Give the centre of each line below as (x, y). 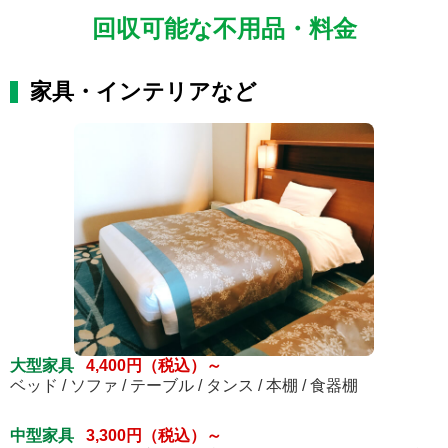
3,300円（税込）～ (154, 436)
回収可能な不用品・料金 (224, 28)
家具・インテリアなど (143, 91)
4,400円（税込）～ (154, 366)
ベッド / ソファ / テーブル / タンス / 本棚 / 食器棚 (184, 386)
